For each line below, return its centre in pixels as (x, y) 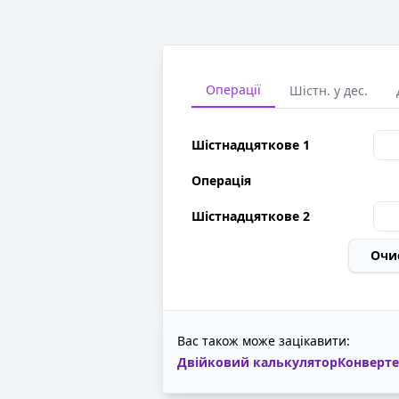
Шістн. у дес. (329, 90)
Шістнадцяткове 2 (251, 216)
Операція (221, 180)
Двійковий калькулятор (257, 362)
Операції (233, 90)
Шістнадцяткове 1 (251, 145)
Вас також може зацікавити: (264, 341)
